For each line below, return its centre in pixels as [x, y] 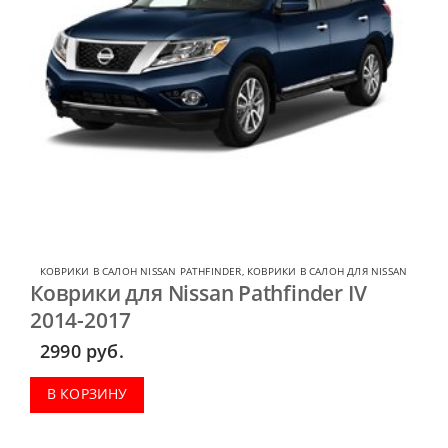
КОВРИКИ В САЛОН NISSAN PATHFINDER [141, 271]
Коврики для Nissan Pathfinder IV [198, 293]
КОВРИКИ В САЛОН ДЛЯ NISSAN [327, 271]
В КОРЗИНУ [87, 393]
